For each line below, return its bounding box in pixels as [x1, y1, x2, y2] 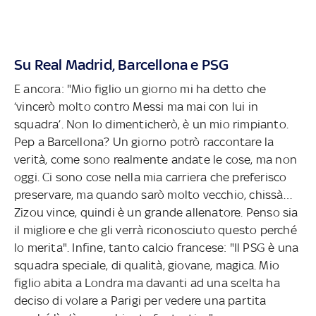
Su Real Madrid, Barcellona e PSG [14, 55, 229, 73]
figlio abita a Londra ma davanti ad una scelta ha [14, 275, 280, 290]
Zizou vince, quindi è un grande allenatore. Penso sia [14, 205, 298, 219]
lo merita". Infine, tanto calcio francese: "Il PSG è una [14, 240, 299, 255]
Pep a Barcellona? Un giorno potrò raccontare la [14, 134, 274, 149]
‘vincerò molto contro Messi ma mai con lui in [14, 99, 258, 114]
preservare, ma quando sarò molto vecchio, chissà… [14, 187, 293, 202]
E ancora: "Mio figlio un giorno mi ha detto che [14, 81, 267, 96]
